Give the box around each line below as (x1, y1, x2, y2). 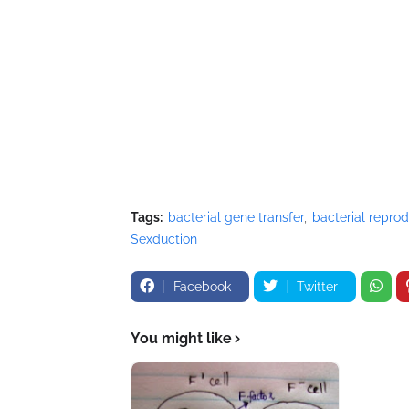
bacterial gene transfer (168, 209, 304, 225)
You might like (131, 329, 232, 347)
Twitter (297, 278, 338, 294)
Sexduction (131, 231, 197, 246)
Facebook (173, 278, 231, 294)
